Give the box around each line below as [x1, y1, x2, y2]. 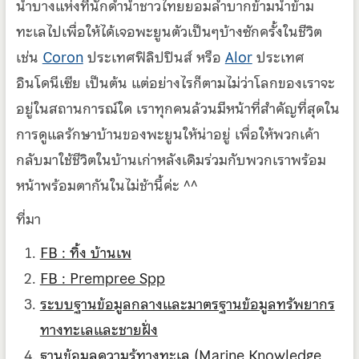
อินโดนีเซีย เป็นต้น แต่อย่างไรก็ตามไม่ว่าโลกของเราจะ [15, 71, 335, 95]
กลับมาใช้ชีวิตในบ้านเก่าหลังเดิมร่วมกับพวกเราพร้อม [15, 148, 326, 172]
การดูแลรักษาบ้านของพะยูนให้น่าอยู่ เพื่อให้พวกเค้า [15, 123, 320, 147]
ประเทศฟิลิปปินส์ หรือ [83, 46, 225, 70]
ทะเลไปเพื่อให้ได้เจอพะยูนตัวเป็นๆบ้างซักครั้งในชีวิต [15, 20, 322, 44]
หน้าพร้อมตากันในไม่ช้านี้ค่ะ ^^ [15, 174, 198, 198]
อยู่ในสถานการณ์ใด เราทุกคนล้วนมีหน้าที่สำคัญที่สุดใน [15, 97, 340, 121]
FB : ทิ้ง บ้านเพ [39, 241, 131, 265]
